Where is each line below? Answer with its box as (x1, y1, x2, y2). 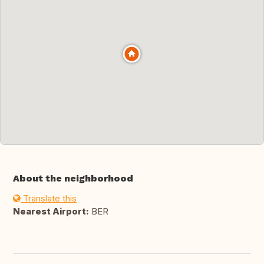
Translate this (21, 193, 77, 204)
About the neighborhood (13, 173, 133, 184)
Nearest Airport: (13, 206, 89, 217)
